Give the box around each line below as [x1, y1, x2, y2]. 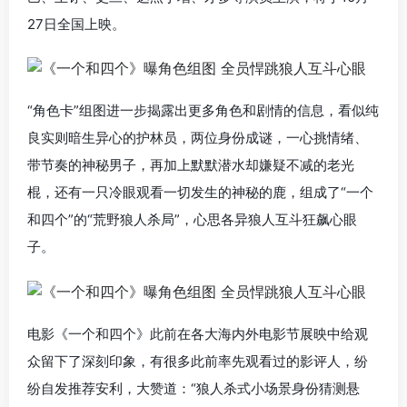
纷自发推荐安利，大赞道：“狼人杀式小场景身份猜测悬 [27, 379, 360, 397]
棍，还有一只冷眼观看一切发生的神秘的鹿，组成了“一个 [27, 184, 373, 202]
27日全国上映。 [27, 15, 125, 33]
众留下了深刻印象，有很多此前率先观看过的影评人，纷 [27, 352, 368, 370]
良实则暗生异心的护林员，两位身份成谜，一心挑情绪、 [27, 129, 368, 147]
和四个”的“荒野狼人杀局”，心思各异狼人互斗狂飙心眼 [27, 211, 357, 229]
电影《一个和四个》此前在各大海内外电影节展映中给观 [27, 324, 368, 342]
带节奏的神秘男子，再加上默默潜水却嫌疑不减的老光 [27, 156, 354, 174]
